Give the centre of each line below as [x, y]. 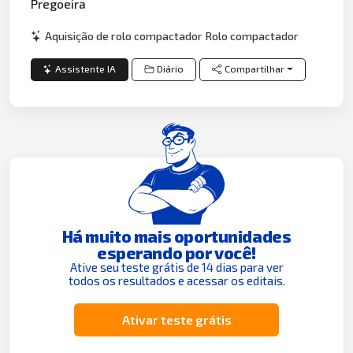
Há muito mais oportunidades [176, 236]
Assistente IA [86, 69]
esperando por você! [176, 252]
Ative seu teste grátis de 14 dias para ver [176, 267]
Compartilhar [255, 69]
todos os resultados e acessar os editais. [176, 280]
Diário [170, 69]
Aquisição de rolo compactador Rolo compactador [172, 35]
